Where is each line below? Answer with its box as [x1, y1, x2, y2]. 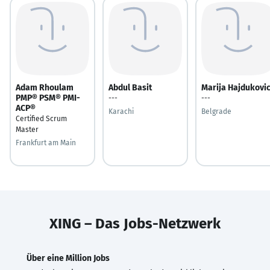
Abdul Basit [108, 82, 152, 93]
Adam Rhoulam [16, 82, 74, 93]
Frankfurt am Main [16, 138, 76, 147]
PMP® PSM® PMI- [16, 92, 80, 103]
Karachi [108, 107, 134, 116]
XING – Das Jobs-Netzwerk [49, 215, 221, 232]
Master [16, 125, 39, 134]
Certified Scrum [16, 114, 67, 123]
